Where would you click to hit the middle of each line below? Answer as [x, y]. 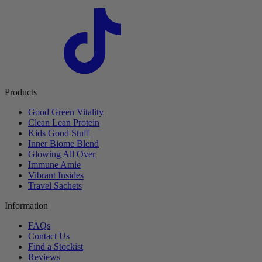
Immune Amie [54, 164]
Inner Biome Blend [63, 143]
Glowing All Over [62, 154]
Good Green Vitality [66, 112]
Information [26, 205]
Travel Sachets [55, 185]
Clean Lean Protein [64, 122]
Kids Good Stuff [59, 133]
